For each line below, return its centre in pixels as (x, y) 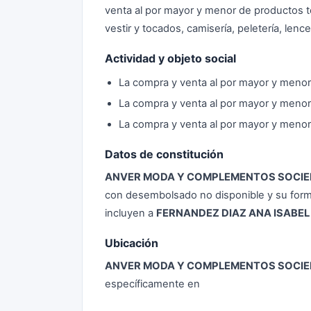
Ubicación (132, 243)
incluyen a (131, 213)
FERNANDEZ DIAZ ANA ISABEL (233, 213)
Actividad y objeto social (170, 58)
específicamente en (152, 284)
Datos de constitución (164, 154)
